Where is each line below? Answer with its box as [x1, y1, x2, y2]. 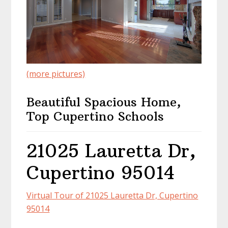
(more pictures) [26, 68, 85, 79]
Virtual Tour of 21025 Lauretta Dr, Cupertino [26, 190, 198, 201]
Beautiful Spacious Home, [26, 94, 182, 109]
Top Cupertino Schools [26, 108, 164, 124]
